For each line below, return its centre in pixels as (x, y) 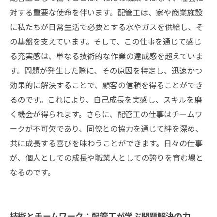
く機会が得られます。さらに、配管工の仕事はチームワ (106, 114)
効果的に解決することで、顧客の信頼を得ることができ (106, 85)
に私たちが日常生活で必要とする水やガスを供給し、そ (107, 27)
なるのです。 (32, 172)
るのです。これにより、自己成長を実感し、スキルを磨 (106, 99)
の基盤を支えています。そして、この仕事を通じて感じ (106, 41)
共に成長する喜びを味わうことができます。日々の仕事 (106, 143)
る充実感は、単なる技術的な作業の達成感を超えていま (106, 56)
